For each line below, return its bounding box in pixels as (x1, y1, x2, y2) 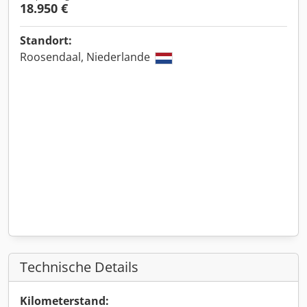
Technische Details (20, 258, 138, 276)
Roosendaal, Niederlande (20, 49, 153, 64)
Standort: (20, 33, 72, 48)
